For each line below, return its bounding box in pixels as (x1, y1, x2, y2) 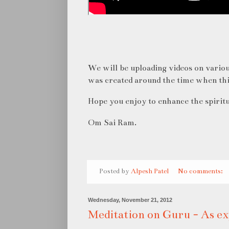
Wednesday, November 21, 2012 (88, 196, 172, 203)
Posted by (99, 167, 131, 175)
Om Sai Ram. (88, 117, 136, 127)
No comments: (177, 167, 224, 175)
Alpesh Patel (131, 167, 169, 175)
